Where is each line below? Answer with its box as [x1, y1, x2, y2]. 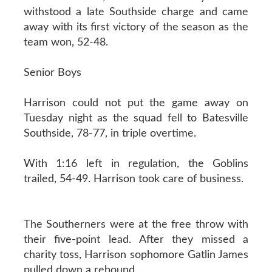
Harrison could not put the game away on [23, 97, 249, 109]
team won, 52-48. [23, 36, 108, 48]
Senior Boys [23, 67, 81, 78]
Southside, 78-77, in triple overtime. [23, 127, 196, 139]
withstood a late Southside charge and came [23, 6, 249, 18]
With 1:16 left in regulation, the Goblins [23, 158, 249, 169]
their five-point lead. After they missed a [23, 234, 249, 245]
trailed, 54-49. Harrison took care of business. [23, 173, 243, 185]
